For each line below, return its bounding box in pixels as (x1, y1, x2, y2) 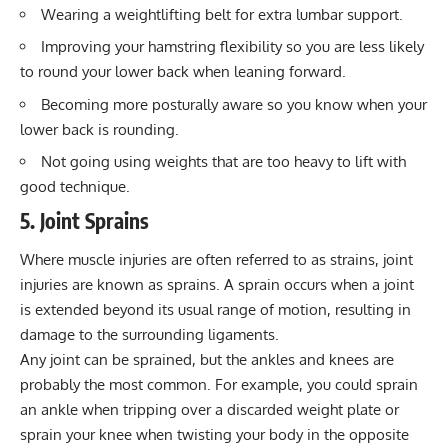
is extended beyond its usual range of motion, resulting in (20, 300, 411, 320)
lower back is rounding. (20, 119, 179, 139)
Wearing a (41, 4, 115, 24)
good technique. (20, 177, 130, 197)
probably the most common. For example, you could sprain (20, 375, 418, 395)
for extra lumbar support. (231, 4, 403, 24)
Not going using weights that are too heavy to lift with (41, 152, 406, 172)
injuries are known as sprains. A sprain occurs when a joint (20, 275, 414, 295)
